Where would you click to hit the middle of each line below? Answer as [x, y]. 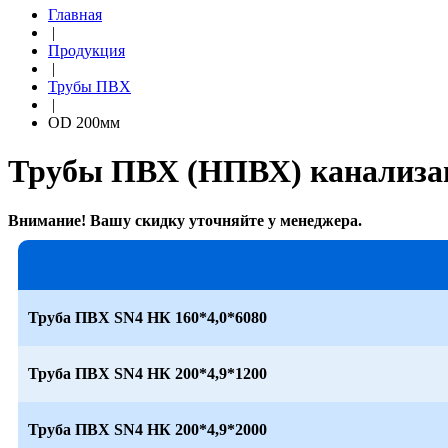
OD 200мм [84, 122]
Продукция [86, 50]
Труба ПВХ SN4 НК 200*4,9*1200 [147, 373]
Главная [75, 14]
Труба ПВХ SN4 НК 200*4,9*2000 [147, 429]
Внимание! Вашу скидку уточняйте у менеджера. [185, 220]
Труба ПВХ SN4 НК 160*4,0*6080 [147, 317]
